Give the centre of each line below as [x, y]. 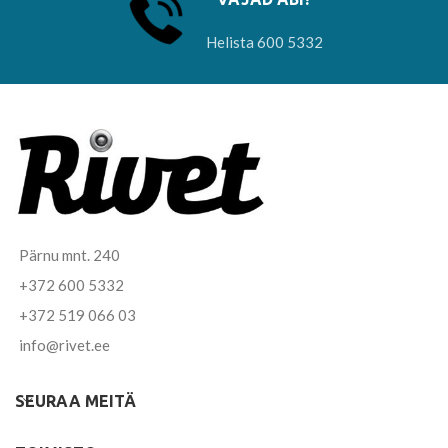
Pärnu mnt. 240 [69, 255]
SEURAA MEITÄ [75, 401]
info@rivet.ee [64, 345]
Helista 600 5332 [264, 42]
